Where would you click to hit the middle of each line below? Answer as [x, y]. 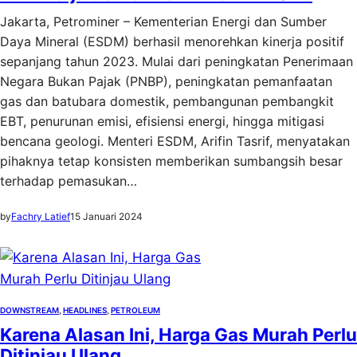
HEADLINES [85, 310]
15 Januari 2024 [106, 216]
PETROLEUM [135, 310]
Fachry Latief [41, 216]
